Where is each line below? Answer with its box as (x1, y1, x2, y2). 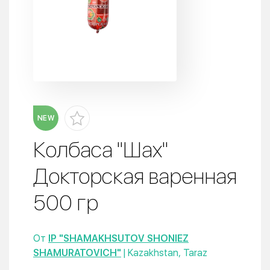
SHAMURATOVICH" (33, 247, 121, 259)
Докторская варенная (33, 163, 237, 189)
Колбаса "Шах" (33, 137, 168, 163)
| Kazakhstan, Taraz (121, 247, 207, 259)
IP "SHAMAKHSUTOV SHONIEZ (48, 233, 189, 244)
